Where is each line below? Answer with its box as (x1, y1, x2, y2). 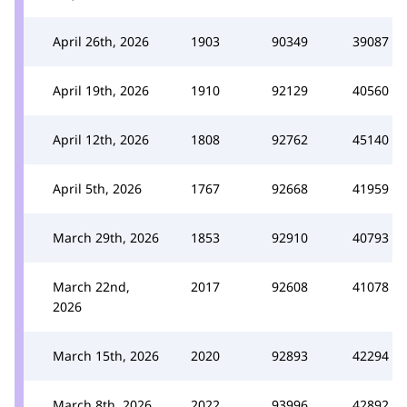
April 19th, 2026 (53, 81, 149, 99)
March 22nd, (53, 277, 130, 295)
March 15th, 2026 (53, 346, 159, 364)
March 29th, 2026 (53, 228, 159, 246)
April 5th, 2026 (53, 179, 142, 197)
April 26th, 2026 (53, 32, 149, 50)
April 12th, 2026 (53, 130, 149, 148)
